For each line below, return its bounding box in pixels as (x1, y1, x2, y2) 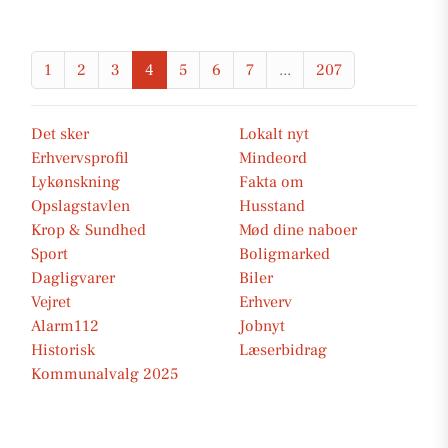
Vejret (31, 292, 71, 312)
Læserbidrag (239, 340, 327, 360)
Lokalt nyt (239, 124, 309, 144)
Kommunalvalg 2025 (31, 364, 178, 384)
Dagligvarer (31, 268, 115, 288)
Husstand (239, 196, 305, 216)
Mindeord (239, 148, 307, 168)
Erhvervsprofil (31, 148, 129, 168)
